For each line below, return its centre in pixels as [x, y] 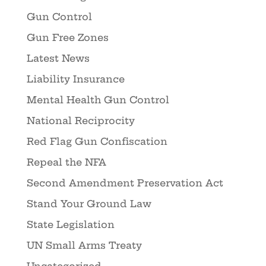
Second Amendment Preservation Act [125, 183]
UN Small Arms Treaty [84, 246]
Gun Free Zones [67, 38]
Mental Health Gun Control [98, 100]
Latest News [58, 58]
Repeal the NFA [66, 162]
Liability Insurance [75, 79]
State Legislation [70, 225]
